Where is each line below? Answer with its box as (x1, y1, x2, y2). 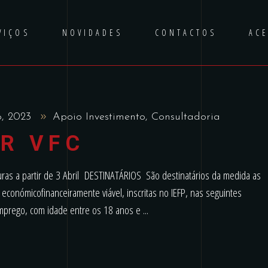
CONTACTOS (154, 27, 217, 38)
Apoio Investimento (52, 111, 145, 123)
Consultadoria (151, 111, 220, 123)
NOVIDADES (62, 27, 123, 38)
